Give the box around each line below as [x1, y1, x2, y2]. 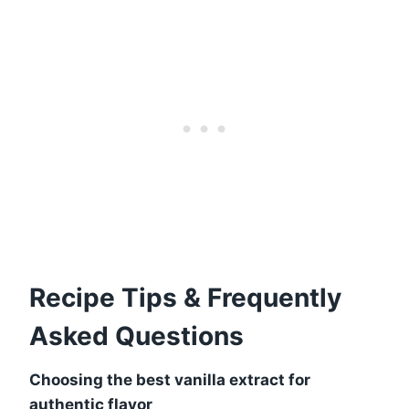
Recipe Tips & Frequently [29, 281, 341, 313]
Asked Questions [29, 320, 244, 351]
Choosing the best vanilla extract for [29, 370, 310, 389]
